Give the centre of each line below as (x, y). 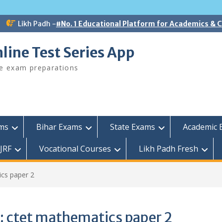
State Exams (133, 127)
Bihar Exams (59, 127)
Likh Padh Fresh (168, 149)
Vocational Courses (75, 149)
